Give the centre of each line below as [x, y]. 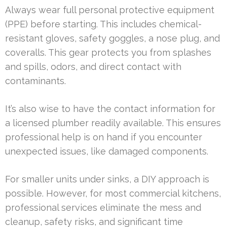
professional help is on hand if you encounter [104, 137]
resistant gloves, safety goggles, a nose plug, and [112, 39]
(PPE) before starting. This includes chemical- [103, 24]
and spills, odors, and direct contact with [93, 67]
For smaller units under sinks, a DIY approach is [107, 179]
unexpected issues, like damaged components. [107, 152]
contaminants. [35, 81]
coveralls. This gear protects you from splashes [108, 53]
